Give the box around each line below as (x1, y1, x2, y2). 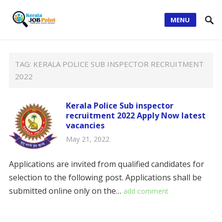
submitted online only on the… (8, 185, 123, 196)
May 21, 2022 (65, 134, 110, 144)
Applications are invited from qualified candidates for (8, 159, 204, 169)
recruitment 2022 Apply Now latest (65, 110, 206, 121)
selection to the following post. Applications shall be (8, 172, 202, 183)
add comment (123, 186, 168, 196)
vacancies (65, 120, 105, 131)
